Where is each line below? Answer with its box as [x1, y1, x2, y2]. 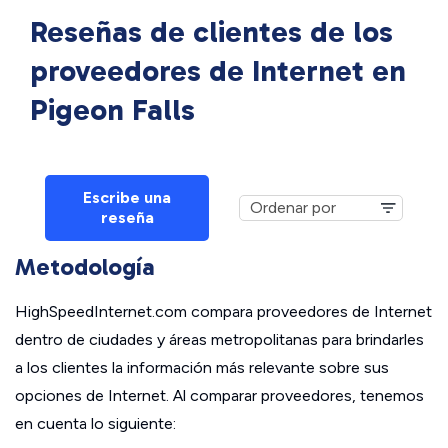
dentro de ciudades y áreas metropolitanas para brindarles [15, 330, 424, 350]
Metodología [15, 252, 155, 282]
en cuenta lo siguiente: [15, 414, 176, 434]
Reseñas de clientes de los [30, 14, 393, 51]
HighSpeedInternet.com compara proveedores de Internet [15, 302, 432, 322]
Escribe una [83, 188, 171, 208]
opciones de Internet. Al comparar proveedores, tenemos [15, 386, 424, 406]
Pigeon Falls [30, 92, 195, 129]
